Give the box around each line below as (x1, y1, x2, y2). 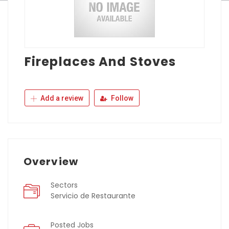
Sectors (51, 180, 78, 191)
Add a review (39, 94, 83, 103)
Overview (24, 154, 78, 169)
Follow (109, 94, 133, 103)
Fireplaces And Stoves (25, 53, 176, 71)
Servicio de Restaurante (51, 191, 135, 201)
